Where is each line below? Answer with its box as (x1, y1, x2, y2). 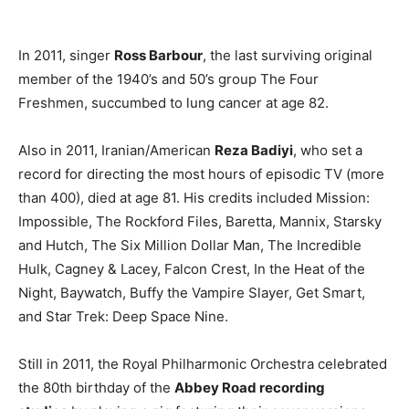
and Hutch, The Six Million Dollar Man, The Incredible (18, 236, 362, 254)
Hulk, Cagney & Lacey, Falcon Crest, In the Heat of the (18, 260, 365, 278)
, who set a (293, 142, 362, 159)
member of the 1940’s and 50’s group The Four (18, 70, 319, 88)
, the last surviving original (203, 47, 372, 64)
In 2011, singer (18, 47, 114, 64)
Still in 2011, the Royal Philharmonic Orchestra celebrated (18, 355, 387, 372)
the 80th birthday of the (18, 379, 174, 396)
